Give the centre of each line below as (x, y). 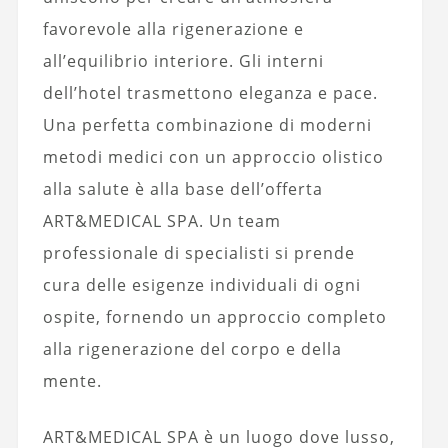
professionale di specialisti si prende (198, 252)
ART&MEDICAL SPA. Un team (161, 220)
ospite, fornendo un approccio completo (214, 316)
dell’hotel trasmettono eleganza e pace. (210, 92)
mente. (72, 380)
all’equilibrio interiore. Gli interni (183, 60)
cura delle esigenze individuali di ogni (201, 284)
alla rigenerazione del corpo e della (192, 348)
